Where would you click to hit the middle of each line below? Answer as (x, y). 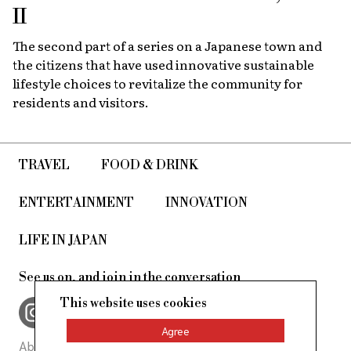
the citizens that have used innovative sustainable (163, 64)
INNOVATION (206, 203)
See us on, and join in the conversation (130, 277)
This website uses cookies (133, 303)
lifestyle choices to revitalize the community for (157, 83)
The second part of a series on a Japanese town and (167, 45)
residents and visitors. (81, 101)
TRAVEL (44, 165)
